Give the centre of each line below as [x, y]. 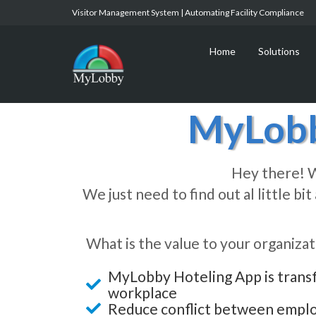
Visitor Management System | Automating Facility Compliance [188, 12]
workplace [143, 292]
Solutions [279, 51]
